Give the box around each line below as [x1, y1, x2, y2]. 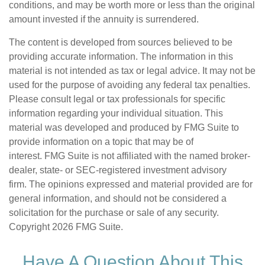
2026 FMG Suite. [52, 222, 123, 232]
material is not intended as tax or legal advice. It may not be [9, 66, 256, 76]
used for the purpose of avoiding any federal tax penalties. [9, 80, 250, 90]
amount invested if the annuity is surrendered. [9, 14, 199, 24]
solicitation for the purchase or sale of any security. [9, 208, 219, 218]
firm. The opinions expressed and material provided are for [9, 179, 253, 189]
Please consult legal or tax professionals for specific [9, 94, 225, 104]
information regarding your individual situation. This [9, 108, 223, 118]
